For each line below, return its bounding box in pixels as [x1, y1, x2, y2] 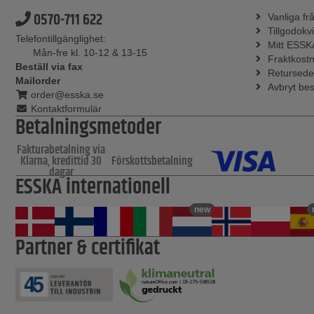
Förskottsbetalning [111, 152, 193, 171]
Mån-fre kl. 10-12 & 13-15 [33, 47, 147, 59]
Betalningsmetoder [15, 112, 161, 144]
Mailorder [15, 75, 60, 87]
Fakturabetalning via [17, 141, 105, 160]
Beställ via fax [15, 61, 83, 73]
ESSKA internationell [15, 172, 170, 204]
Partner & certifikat [15, 233, 160, 265]
